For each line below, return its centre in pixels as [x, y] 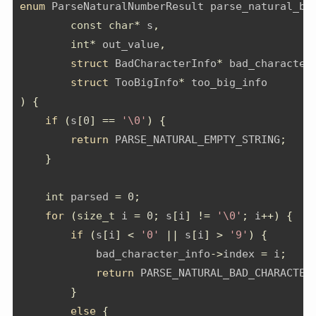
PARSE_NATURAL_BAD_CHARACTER [223, 273]
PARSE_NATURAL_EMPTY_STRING [194, 140]
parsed [90, 197]
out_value [128, 45]
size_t [96, 216]
